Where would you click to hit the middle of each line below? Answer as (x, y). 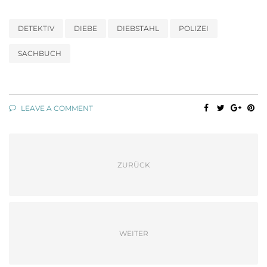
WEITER (133, 234)
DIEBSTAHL (138, 29)
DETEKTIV (36, 29)
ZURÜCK (133, 165)
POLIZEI (194, 29)
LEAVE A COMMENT (56, 108)
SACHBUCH (40, 54)
